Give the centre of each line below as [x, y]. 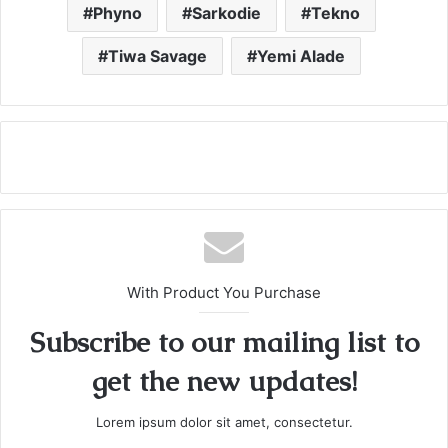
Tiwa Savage [157, 55]
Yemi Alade [301, 55]
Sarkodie [226, 12]
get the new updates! [224, 380]
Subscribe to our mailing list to [224, 341]
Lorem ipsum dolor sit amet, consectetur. [224, 421]
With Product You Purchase [224, 292]
